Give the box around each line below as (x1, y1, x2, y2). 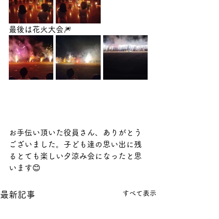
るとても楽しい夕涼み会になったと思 (9, 152, 142, 160)
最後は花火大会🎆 (9, 25, 71, 33)
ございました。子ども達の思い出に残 (9, 140, 142, 148)
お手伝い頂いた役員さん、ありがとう (9, 129, 142, 136)
